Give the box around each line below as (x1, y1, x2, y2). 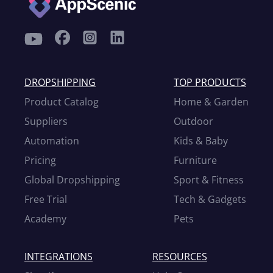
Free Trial (24, 193, 67, 206)
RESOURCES (152, 250, 207, 263)
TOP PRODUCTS (174, 76, 246, 89)
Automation (24, 134, 79, 147)
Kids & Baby (174, 134, 228, 147)
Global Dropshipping (24, 173, 120, 186)
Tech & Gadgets (174, 193, 246, 206)
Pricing (24, 154, 56, 167)
